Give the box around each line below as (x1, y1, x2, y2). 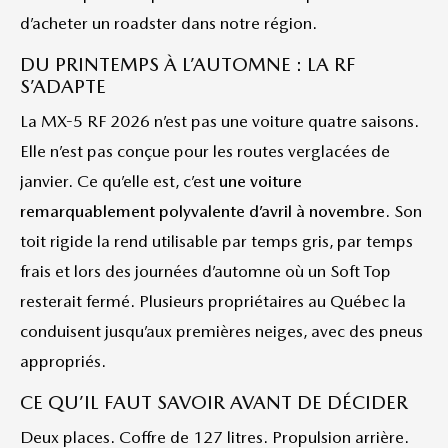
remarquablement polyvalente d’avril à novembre (20, 201, 385, 221)
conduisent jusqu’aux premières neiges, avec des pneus (20, 321, 423, 341)
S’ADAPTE (20, 75, 106, 98)
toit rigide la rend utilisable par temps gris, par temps (20, 231, 413, 251)
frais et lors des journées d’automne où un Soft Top (20, 261, 391, 281)
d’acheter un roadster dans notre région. (20, 13, 317, 33)
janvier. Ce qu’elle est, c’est (20, 171, 219, 191)
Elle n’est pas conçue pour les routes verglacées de (20, 141, 390, 161)
